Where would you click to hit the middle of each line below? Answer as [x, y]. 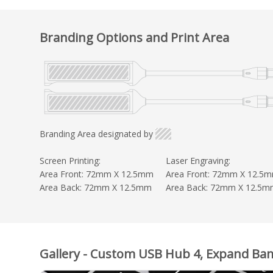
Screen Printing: [70, 160]
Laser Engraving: [198, 160]
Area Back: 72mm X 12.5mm [96, 187]
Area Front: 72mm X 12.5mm [97, 174]
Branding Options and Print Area [134, 37]
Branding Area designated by [96, 133]
